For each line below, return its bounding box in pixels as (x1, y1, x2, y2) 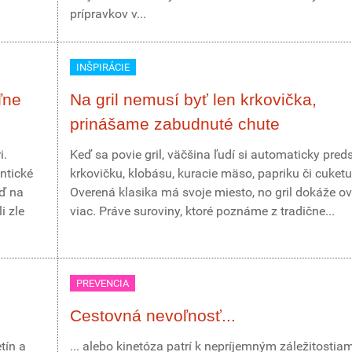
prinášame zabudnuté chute (70, 115, 280, 133)
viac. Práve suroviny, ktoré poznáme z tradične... (70, 203, 335, 218)
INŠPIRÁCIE (76, 61, 130, 73)
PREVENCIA (76, 277, 129, 289)
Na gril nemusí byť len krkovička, (70, 90, 317, 108)
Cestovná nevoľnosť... (70, 306, 236, 324)
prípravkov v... (70, 6, 146, 21)
